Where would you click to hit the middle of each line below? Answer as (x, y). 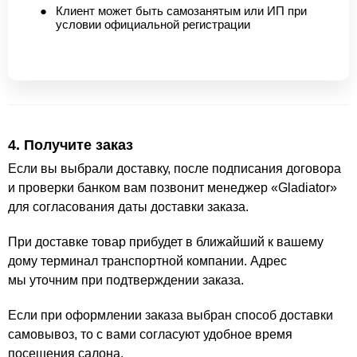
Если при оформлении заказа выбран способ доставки (171, 315)
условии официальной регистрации (153, 25)
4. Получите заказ (71, 145)
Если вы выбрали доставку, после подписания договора (175, 168)
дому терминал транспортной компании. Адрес (147, 261)
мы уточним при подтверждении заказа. (126, 280)
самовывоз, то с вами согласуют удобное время (150, 334)
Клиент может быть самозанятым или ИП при (181, 11)
